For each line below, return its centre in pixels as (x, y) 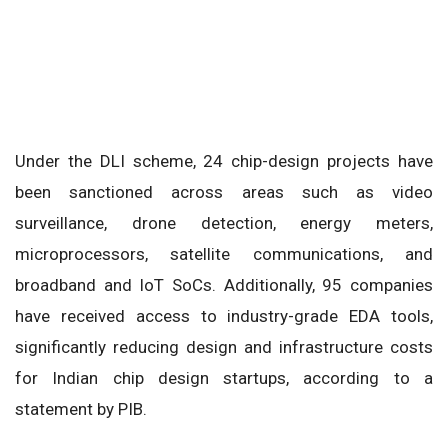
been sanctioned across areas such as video (224, 191)
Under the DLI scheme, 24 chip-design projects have (224, 160)
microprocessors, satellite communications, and (224, 253)
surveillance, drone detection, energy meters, (224, 222)
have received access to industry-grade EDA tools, (224, 315)
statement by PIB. (81, 408)
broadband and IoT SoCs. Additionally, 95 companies (224, 284)
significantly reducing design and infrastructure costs (224, 346)
